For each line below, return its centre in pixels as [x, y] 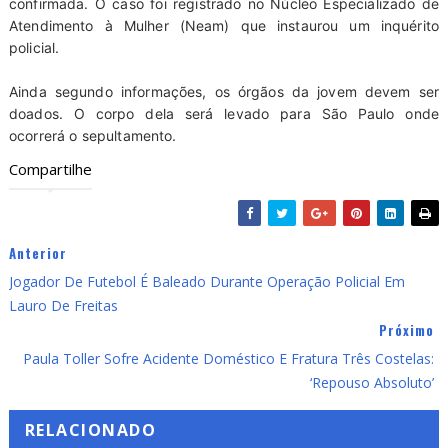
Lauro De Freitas [63, 305]
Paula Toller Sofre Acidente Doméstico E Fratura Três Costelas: [229, 358]
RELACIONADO [90, 429]
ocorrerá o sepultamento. [92, 135]
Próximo [407, 329]
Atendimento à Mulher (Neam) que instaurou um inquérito [224, 25]
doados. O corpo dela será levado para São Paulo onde [224, 113]
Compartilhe [50, 168]
